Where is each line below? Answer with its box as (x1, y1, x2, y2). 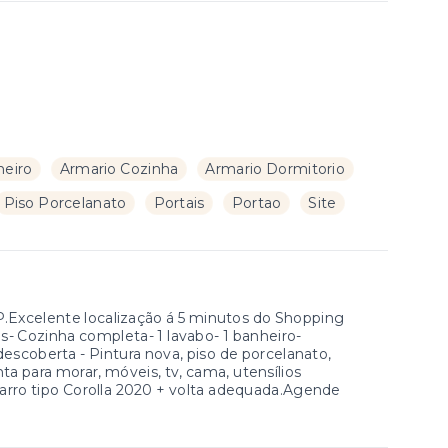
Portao (231, 194, 282, 212)
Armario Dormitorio (205, 160, 346, 178)
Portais (153, 194, 205, 212)
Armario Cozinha (59, 160, 179, 178)
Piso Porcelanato (3, 194, 127, 212)
